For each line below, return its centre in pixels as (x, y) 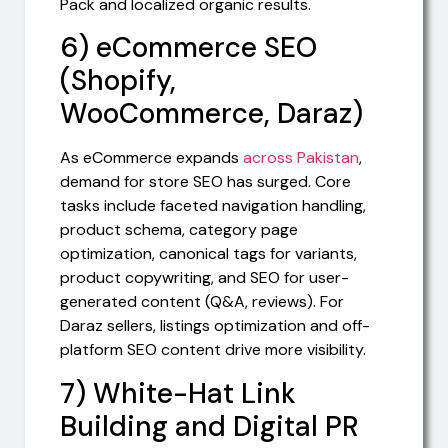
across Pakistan (301, 158)
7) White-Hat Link (178, 393)
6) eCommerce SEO (188, 48)
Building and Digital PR (209, 426)
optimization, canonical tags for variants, (208, 254)
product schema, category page (179, 230)
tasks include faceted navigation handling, (213, 206)
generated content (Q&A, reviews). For (202, 302)
